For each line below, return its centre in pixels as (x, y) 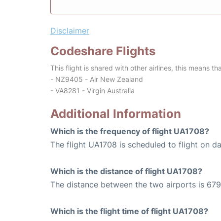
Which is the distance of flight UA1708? (126, 171)
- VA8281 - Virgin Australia (92, 91)
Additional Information (116, 114)
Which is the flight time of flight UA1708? (129, 211)
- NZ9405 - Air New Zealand (97, 79)
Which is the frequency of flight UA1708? (130, 131)
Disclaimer (70, 31)
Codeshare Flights (103, 51)
